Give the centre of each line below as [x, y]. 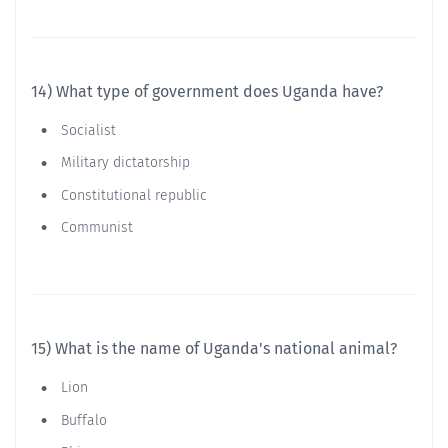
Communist [95, 227]
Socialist [86, 130]
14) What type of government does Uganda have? [207, 91]
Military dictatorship [123, 163]
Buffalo [82, 420]
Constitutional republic [132, 195]
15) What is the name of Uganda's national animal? [214, 349]
